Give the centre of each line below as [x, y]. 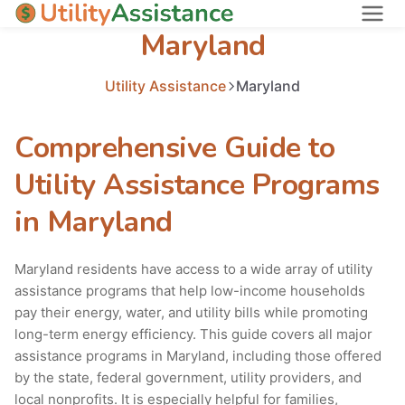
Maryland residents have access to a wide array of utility [193, 269]
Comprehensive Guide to [174, 148]
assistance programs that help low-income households [190, 291]
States [36, 52]
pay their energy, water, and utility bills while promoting [191, 313]
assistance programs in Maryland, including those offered [198, 356]
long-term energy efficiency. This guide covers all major [193, 334]
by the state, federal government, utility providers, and [188, 378]
